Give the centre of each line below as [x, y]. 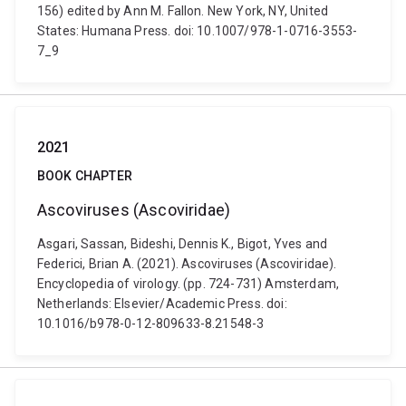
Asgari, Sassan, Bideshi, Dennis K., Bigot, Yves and [183, 244]
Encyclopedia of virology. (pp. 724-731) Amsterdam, [188, 284]
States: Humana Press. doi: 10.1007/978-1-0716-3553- [198, 31]
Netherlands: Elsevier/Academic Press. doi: [162, 304]
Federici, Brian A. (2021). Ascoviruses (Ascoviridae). [187, 264]
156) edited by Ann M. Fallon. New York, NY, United [183, 11]
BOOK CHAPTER [85, 176]
